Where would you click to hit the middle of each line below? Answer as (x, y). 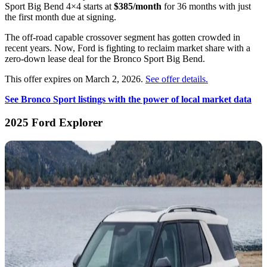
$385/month (138, 7)
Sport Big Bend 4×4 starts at (59, 7)
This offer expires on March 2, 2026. (75, 79)
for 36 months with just (206, 7)
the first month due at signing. (60, 17)
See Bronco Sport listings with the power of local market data (128, 100)
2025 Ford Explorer (54, 123)
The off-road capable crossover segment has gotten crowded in (122, 38)
